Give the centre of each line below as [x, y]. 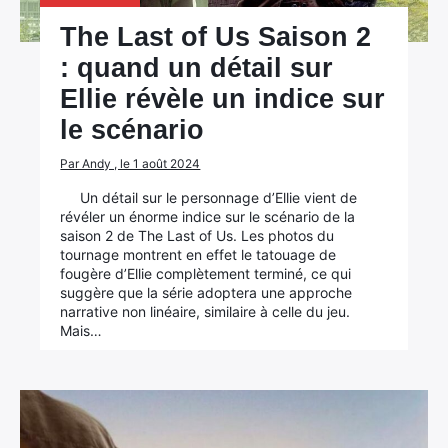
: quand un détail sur [197, 68]
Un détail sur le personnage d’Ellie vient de [219, 197]
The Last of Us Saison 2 [216, 37]
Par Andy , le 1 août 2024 [130, 163]
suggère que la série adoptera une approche [206, 292]
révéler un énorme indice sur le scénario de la [208, 216]
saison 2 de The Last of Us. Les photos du [197, 235]
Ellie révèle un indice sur [223, 99]
